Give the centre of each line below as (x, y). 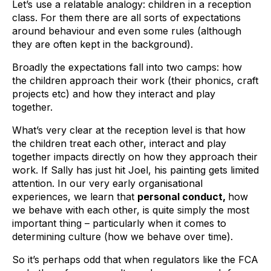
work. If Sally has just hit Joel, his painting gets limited (135, 170)
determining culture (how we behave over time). (122, 237)
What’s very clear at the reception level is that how (129, 130)
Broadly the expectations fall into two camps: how (127, 67)
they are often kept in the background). (104, 44)
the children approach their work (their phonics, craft (135, 80)
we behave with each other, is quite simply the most (131, 210)
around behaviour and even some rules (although (127, 31)
